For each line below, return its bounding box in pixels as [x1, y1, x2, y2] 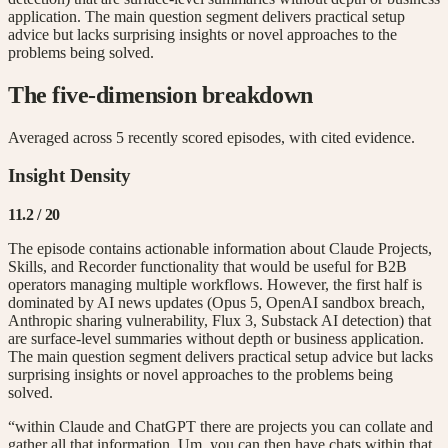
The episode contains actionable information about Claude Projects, [8, 239, 432, 257]
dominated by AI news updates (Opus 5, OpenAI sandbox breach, [8, 293, 425, 311]
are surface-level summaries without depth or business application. [8, 329, 424, 347]
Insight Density [8, 165, 131, 187]
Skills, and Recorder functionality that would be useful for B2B [8, 257, 407, 275]
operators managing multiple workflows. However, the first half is [8, 275, 422, 293]
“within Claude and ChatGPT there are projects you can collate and [8, 417, 433, 435]
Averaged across [8, 128, 116, 146]
